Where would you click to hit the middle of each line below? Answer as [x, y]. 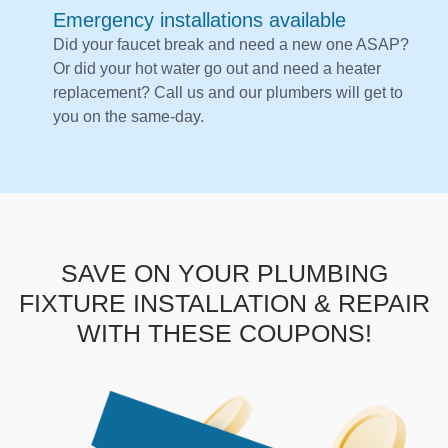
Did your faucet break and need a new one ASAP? [231, 45]
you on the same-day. [128, 117]
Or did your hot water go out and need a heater [217, 69]
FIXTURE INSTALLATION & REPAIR [224, 303]
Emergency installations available [199, 20]
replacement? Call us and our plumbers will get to [228, 93]
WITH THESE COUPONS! [224, 333]
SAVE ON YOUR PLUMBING [224, 273]
